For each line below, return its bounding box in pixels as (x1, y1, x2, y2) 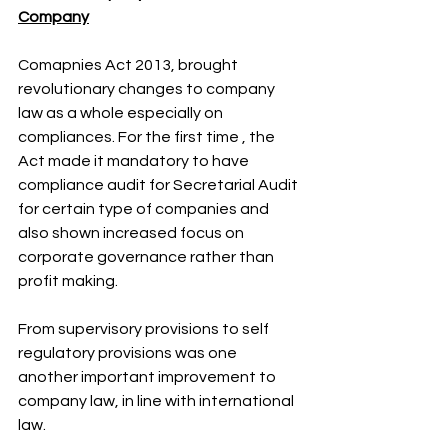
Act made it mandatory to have (18, 153, 252, 169)
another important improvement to (18, 369, 279, 385)
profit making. (18, 273, 118, 289)
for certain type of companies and (18, 201, 272, 217)
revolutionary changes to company (18, 81, 278, 97)
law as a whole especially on (18, 105, 226, 121)
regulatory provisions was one (18, 345, 240, 361)
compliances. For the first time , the (18, 129, 278, 145)
